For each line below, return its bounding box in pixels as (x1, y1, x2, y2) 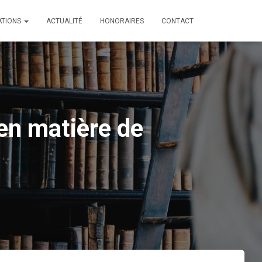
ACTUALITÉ (46, 17, 82, 25)
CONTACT (161, 17, 194, 25)
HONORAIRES (100, 17, 144, 25)
